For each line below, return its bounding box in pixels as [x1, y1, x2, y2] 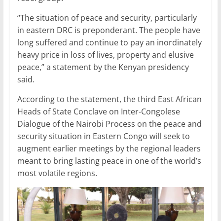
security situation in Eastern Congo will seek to [17, 130, 190, 142]
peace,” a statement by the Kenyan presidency [17, 61, 189, 73]
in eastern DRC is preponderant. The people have [17, 24, 200, 36]
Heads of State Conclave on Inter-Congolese [17, 106, 182, 117]
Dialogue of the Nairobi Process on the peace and [17, 118, 202, 129]
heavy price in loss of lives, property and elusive [17, 49, 194, 60]
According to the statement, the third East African [17, 93, 202, 105]
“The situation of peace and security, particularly [17, 12, 197, 23]
